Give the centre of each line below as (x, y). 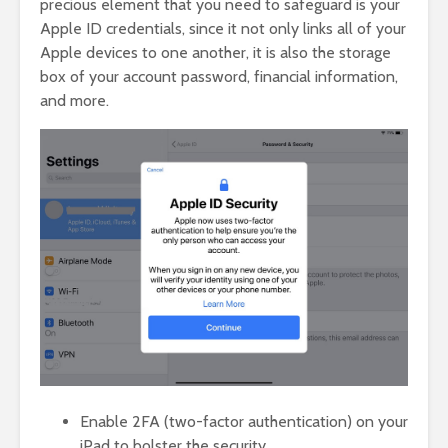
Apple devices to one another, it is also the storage (215, 52)
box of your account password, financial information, (219, 76)
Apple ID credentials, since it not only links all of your (223, 28)
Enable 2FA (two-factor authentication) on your (244, 422)
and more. (74, 100)
